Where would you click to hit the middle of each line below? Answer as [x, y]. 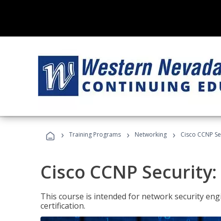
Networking [151, 134]
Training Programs [95, 134]
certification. [63, 206]
